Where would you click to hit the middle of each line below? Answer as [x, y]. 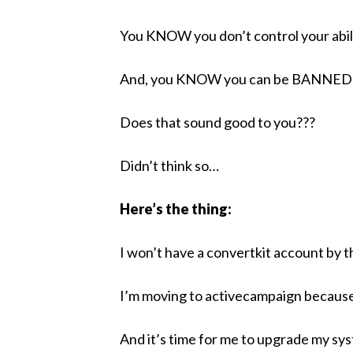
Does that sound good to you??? [219, 122]
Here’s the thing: [177, 209]
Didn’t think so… [171, 165]
